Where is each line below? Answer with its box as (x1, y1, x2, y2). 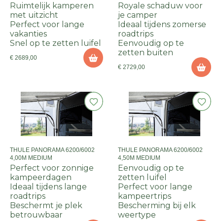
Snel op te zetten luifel (10, 38, 101, 48)
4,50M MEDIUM (118, 154, 160, 161)
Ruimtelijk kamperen (10, 1, 94, 10)
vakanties (10, 29, 47, 38)
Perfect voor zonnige (10, 163, 94, 173)
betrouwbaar (10, 210, 63, 220)
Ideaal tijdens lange (10, 182, 87, 191)
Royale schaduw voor (118, 1, 203, 10)
